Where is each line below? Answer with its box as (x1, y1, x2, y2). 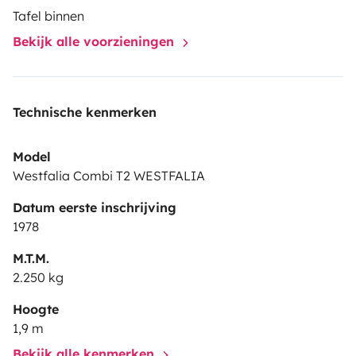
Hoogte (13, 300, 59, 317)
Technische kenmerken (13, 103, 157, 120)
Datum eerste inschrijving (13, 199, 176, 215)
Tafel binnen (13, 7, 84, 24)
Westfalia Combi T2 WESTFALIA (13, 167, 205, 184)
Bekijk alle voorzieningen (13, 33, 178, 49)
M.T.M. (13, 250, 49, 266)
